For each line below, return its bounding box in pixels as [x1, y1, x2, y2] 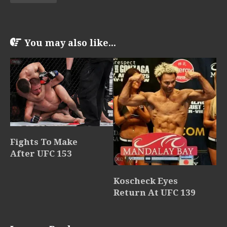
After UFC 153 [10, 148, 72, 159]
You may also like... [24, 37, 116, 48]
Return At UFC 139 [113, 187, 196, 198]
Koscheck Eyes [113, 176, 178, 186]
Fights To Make [10, 136, 78, 147]
